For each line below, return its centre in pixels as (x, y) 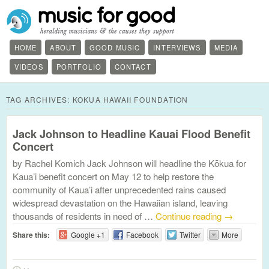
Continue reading (190, 216)
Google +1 (88, 234)
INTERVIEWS (177, 47)
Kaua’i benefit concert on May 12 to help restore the (113, 176)
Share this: (31, 235)
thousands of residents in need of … (84, 216)
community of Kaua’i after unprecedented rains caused (119, 189)
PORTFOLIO (79, 67)
